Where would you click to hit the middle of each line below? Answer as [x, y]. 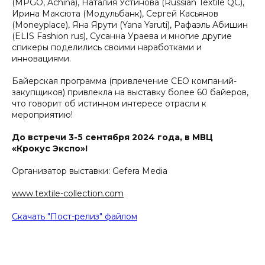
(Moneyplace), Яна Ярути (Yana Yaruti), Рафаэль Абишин [130, 25]
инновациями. [41, 59]
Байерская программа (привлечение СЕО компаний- [124, 81]
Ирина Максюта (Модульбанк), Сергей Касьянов [115, 14]
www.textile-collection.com [68, 193]
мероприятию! [42, 115]
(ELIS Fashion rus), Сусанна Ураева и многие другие [122, 36]
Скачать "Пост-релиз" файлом [75, 216]
